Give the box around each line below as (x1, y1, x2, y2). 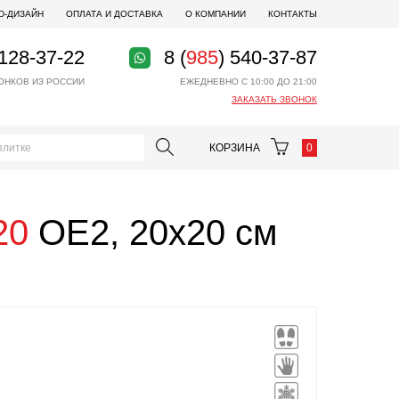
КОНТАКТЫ (268, 9, 317, 19)
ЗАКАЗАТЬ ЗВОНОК (232, 94, 317, 104)
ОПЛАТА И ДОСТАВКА (66, 9, 163, 19)
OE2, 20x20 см (28, 213, 278, 252)
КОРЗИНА (209, 142, 263, 154)
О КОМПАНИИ (185, 9, 246, 19)
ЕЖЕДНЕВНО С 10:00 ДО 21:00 (180, 77, 317, 86)
